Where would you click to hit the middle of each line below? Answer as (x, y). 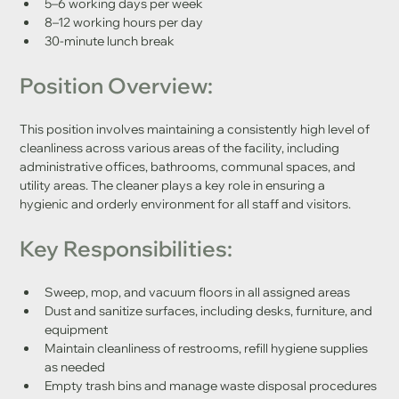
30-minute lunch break (109, 41)
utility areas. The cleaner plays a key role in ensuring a (173, 185)
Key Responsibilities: (126, 248)
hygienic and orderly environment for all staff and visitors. (185, 204)
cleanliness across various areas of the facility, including (180, 147)
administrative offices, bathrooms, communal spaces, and (188, 166)
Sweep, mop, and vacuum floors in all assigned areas (197, 292)
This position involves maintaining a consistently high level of (195, 129)
